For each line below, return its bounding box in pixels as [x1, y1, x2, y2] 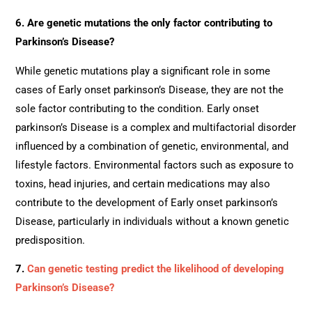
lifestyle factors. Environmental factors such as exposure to [15, 158, 295, 171]
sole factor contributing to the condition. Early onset [15, 102, 260, 115]
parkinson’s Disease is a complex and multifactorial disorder [15, 120, 297, 134]
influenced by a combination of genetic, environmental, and [15, 139, 289, 153]
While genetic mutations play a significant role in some [15, 64, 271, 77]
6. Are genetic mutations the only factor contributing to [15, 17, 273, 29]
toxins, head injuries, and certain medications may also [15, 177, 271, 190]
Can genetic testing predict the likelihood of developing [27, 263, 285, 276]
